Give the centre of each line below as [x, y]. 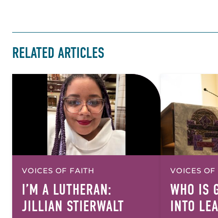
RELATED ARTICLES [58, 53]
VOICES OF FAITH [58, 171]
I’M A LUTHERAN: [67, 190]
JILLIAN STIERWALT [73, 207]
